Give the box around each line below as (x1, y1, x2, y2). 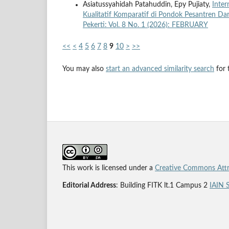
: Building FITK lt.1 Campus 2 (116, 181, 210, 189)
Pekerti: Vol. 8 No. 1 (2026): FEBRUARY (83, 21, 208, 29)
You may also (62, 65, 106, 73)
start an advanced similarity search (106, 65, 214, 73)
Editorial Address (62, 181, 116, 189)
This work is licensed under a (62, 164, 155, 172)
